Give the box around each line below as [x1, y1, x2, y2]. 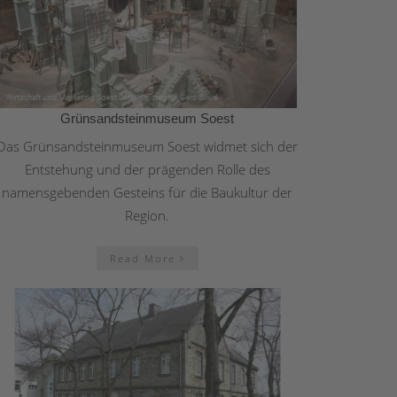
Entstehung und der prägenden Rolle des [24, 160, 270, 179]
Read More [109, 252, 180, 266]
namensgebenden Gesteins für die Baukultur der [2, 183, 292, 202]
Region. [125, 206, 169, 225]
